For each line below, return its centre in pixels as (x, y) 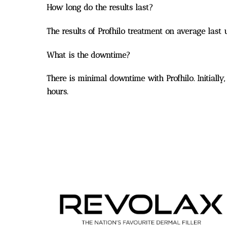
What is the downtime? (88, 55)
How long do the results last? (100, 7)
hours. (57, 92)
